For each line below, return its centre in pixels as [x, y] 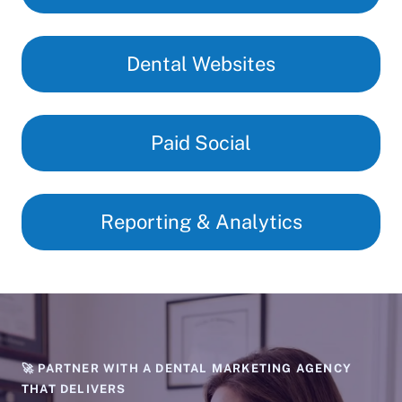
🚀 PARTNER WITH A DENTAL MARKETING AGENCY [187, 368]
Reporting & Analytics [201, 221]
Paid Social [201, 142]
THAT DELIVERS [74, 389]
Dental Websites [201, 63]
